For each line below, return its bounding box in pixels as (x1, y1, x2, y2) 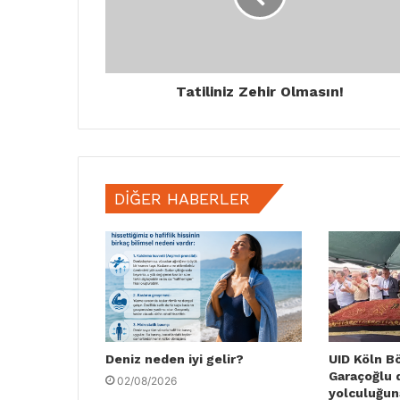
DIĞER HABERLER (114, 188, 250, 208)
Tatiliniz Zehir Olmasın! (175, 82, 344, 100)
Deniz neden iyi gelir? (105, 351, 244, 366)
